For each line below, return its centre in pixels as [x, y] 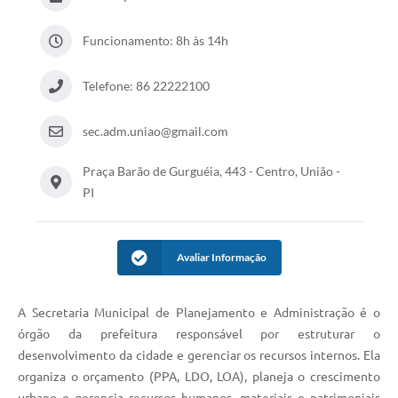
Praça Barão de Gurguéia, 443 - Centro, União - [211, 171]
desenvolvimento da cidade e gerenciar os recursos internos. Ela [199, 356]
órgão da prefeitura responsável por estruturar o [199, 334]
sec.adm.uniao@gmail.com [155, 131]
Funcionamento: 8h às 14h [155, 41]
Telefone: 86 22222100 [146, 86]
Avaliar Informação [221, 258]
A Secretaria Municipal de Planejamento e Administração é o [199, 313]
